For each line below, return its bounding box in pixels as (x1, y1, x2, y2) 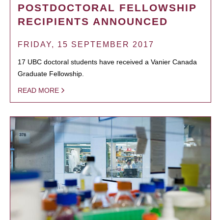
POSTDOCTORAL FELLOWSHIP (18, 1, 197, 13)
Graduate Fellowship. (18, 69, 84, 78)
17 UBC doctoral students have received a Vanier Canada (18, 57, 197, 66)
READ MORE (18, 86, 59, 94)
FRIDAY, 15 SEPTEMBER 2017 (18, 40, 154, 49)
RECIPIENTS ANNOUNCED (18, 15, 168, 27)
